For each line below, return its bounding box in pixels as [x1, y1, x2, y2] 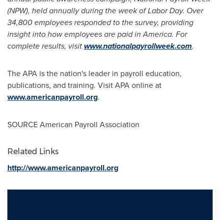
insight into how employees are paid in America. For [7, 28, 187, 40]
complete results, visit [7, 40, 84, 52]
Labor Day [148, 5, 183, 16]
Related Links [7, 147, 58, 156]
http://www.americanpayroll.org [7, 162, 118, 173]
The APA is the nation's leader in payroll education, [7, 68, 182, 79]
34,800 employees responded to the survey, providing [7, 17, 193, 28]
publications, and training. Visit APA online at [7, 80, 162, 91]
